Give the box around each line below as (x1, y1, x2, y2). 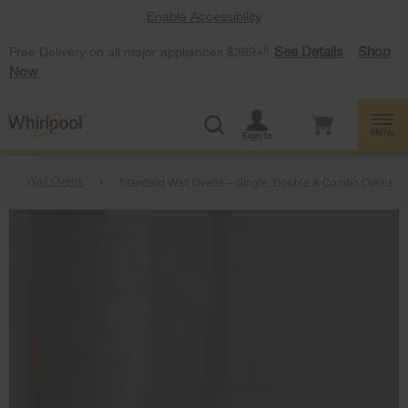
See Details (274, 43, 343, 59)
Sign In (241, 128, 272, 142)
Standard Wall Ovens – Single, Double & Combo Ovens (118, 174, 393, 189)
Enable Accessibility (147, 8, 261, 24)
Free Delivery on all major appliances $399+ (9, 44, 263, 59)
